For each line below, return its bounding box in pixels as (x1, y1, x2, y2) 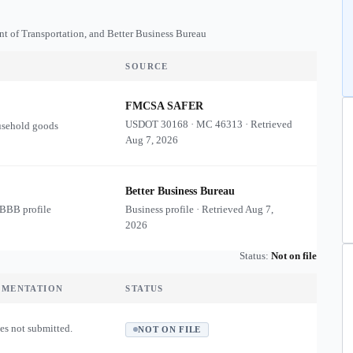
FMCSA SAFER (125, 100, 204, 112)
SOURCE (125, 61, 169, 71)
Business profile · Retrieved (125, 203, 246, 215)
